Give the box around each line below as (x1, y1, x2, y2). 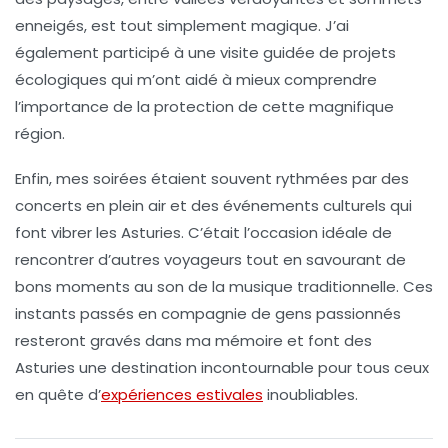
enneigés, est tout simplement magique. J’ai (15, 15, 349, 37)
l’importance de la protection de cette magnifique (15, 96, 394, 118)
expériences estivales (101, 384, 263, 406)
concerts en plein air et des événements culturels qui (15, 195, 412, 217)
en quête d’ (15, 384, 101, 406)
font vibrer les (15, 222, 121, 244)
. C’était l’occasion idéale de (181, 222, 392, 244)
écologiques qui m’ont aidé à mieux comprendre (15, 69, 377, 91)
